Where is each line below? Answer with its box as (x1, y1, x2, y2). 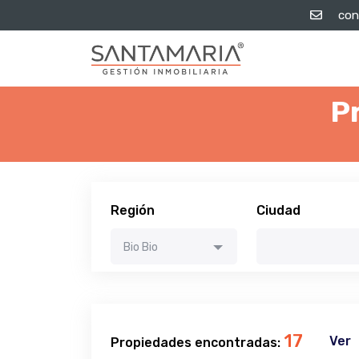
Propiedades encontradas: (111, 334, 284, 350)
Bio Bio (123, 240, 158, 254)
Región (111, 203, 155, 218)
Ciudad (256, 203, 301, 218)
